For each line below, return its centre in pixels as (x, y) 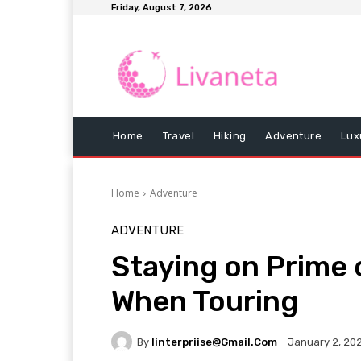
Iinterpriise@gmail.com (214, 342)
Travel (178, 136)
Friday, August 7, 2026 (162, 8)
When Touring (205, 301)
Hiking (230, 136)
